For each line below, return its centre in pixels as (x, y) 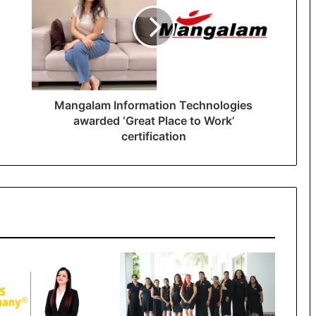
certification (153, 136)
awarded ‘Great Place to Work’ (153, 120)
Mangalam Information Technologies (153, 105)
